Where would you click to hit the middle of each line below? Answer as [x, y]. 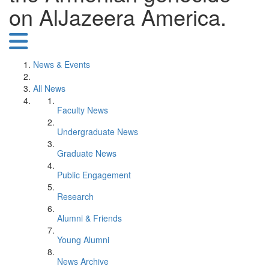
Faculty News [83, 110]
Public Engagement [94, 175]
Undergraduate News [98, 131]
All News [49, 88]
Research [75, 196]
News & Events [62, 64]
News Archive [83, 261]
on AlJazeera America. [118, 17]
